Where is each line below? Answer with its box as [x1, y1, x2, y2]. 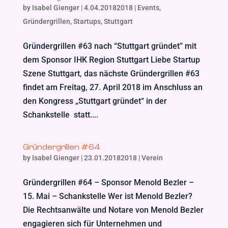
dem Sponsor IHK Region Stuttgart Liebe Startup [22, 55, 200, 65]
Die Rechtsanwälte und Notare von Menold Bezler [22, 205, 204, 215]
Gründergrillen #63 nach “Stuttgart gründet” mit [22, 41, 196, 51]
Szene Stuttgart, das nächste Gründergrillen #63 [22, 69, 199, 78]
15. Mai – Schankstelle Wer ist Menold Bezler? [22, 191, 192, 201]
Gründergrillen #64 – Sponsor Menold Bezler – [22, 178, 194, 187]
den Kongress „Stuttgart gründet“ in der [22, 96, 167, 106]
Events [137, 4, 159, 12]
